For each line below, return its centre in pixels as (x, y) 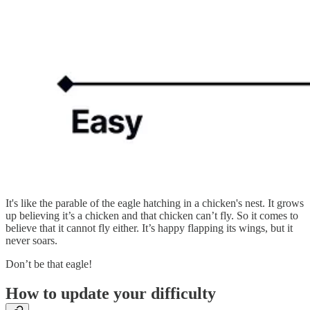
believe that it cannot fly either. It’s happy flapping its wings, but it (149, 228)
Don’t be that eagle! (49, 264)
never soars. (31, 241)
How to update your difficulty (111, 294)
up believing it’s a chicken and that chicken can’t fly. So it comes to (152, 216)
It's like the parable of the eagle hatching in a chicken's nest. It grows (155, 203)
